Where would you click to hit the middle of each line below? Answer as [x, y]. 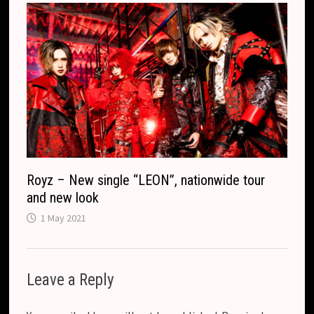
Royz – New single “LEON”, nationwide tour [146, 180]
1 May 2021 [64, 218]
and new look [63, 198]
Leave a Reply [71, 280]
